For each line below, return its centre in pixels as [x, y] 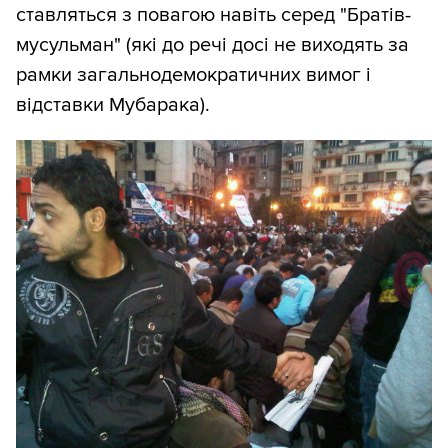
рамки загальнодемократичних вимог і [193, 75]
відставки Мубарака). [113, 105]
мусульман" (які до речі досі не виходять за [212, 45]
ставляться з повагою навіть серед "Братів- [213, 15]
